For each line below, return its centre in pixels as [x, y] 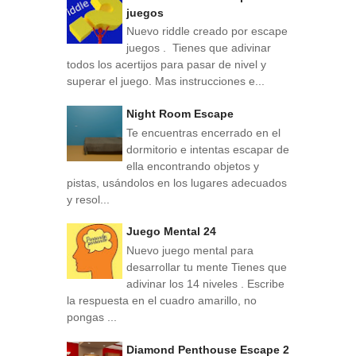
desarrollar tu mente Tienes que [207, 267]
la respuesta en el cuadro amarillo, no [162, 301]
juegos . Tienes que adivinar [199, 48]
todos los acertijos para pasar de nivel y [166, 65]
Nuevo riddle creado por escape [207, 31]
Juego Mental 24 [171, 232]
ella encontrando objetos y [193, 166]
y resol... [88, 199]
